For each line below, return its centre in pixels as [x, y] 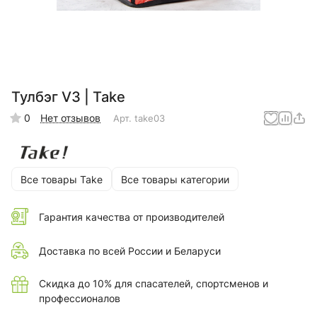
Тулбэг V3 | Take [68, 97]
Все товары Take [62, 179]
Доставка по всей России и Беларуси [130, 250]
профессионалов [80, 299]
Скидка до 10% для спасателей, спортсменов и [154, 284]
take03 [150, 118]
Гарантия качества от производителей [132, 217]
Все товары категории [175, 179]
